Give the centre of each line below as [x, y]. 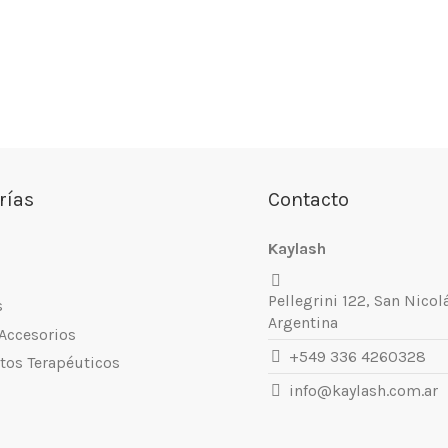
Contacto [308, 200]
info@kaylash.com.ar [363, 390]
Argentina [303, 323]
